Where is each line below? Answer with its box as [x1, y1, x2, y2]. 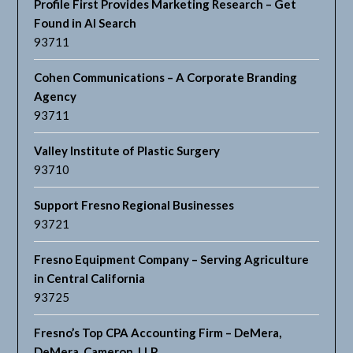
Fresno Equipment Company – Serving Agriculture [34, 252, 310, 267]
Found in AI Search [34, 16, 137, 31]
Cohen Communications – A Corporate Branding [34, 70, 298, 85]
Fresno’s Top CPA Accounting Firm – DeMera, [34, 325, 282, 340]
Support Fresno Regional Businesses [34, 198, 235, 213]
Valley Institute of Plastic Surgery [34, 143, 221, 158]
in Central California [34, 271, 146, 286]
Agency [34, 89, 77, 104]
